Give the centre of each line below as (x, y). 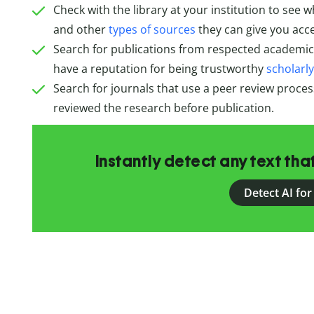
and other (81, 30)
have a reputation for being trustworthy (159, 69)
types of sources (152, 30)
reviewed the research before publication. (163, 108)
